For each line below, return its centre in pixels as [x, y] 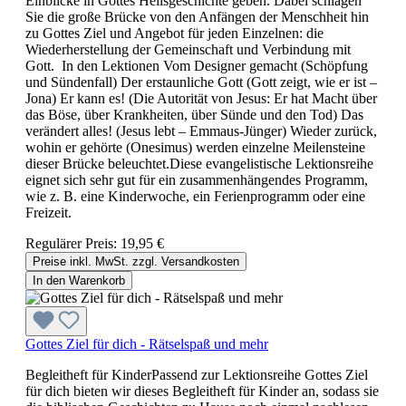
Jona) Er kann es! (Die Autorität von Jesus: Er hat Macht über [201, 98]
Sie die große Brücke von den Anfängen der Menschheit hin [197, 16]
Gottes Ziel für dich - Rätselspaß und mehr [147, 343]
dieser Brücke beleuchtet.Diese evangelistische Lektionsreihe [199, 163]
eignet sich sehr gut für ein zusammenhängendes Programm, [197, 179]
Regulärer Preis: [73, 243]
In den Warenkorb [79, 280]
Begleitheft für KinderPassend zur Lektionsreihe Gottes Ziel [197, 374]
